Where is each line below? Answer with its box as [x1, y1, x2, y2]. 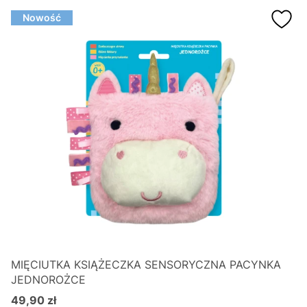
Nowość [23, 12, 61, 23]
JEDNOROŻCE [11, 273, 86, 286]
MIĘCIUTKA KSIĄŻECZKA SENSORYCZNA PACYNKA [11, 258, 281, 271]
